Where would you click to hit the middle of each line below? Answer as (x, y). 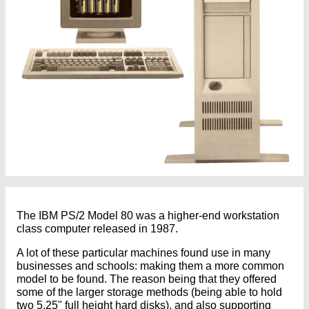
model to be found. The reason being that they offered (147, 279)
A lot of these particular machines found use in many (143, 253)
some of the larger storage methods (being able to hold (149, 292)
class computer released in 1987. (97, 229)
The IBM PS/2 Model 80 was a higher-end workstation (148, 216)
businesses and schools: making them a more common (150, 266)
